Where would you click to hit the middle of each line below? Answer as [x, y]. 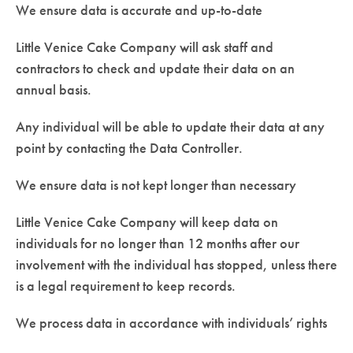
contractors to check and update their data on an [155, 68]
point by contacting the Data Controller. [129, 147]
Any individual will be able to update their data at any [170, 126]
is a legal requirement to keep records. [126, 285]
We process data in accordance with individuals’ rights [171, 322]
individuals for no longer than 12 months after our [158, 243]
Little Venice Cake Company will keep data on [147, 221]
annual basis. [54, 89]
